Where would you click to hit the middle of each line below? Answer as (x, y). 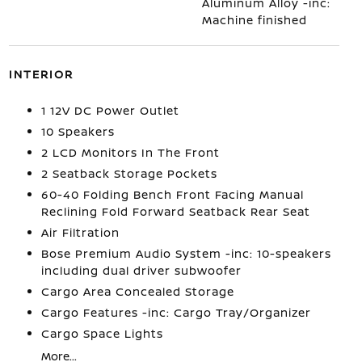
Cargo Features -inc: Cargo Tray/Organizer (176, 312)
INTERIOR (41, 74)
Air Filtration (80, 232)
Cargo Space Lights (102, 333)
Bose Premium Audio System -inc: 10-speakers (186, 253)
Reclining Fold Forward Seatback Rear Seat (175, 211)
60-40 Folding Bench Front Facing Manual (172, 194)
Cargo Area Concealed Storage (137, 291)
